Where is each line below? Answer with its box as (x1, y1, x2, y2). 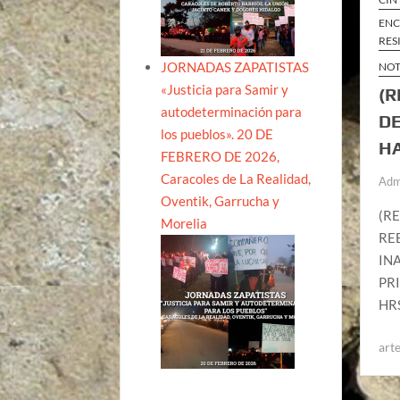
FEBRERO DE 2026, (161, 147, 280, 164)
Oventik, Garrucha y (161, 192, 280, 209)
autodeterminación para (161, 103, 303, 120)
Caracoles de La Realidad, (161, 170, 312, 187)
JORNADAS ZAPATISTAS (161, 58, 310, 75)
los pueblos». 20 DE (161, 125, 274, 142)
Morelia (161, 214, 208, 231)
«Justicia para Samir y (161, 80, 289, 97)
